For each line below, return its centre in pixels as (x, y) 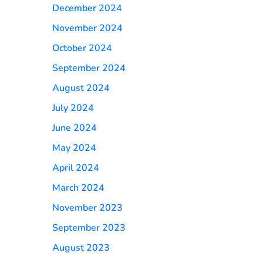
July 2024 (73, 108)
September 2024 (89, 68)
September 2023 (89, 228)
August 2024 (81, 88)
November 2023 (87, 208)
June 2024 (75, 128)
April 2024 (76, 168)
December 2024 (87, 8)
